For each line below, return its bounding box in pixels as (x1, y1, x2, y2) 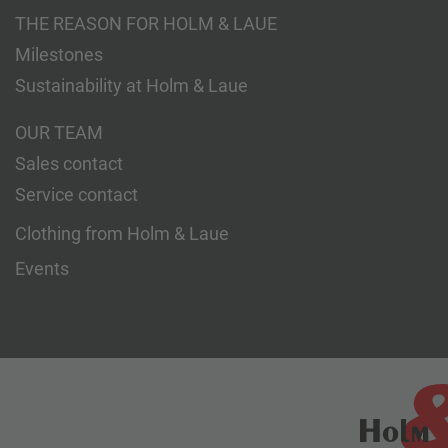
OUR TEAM (15, 122, 103, 143)
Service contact (15, 184, 138, 205)
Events (15, 258, 69, 279)
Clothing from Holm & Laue (15, 223, 229, 244)
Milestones (15, 44, 103, 65)
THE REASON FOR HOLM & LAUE (15, 13, 277, 34)
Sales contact (15, 153, 123, 174)
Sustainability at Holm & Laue (15, 75, 248, 96)
